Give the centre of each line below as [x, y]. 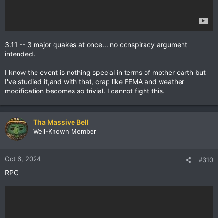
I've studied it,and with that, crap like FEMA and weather [95, 82]
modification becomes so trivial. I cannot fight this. [85, 91]
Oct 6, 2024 [23, 159]
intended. [20, 54]
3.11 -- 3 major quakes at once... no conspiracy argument [96, 45]
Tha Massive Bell [61, 122]
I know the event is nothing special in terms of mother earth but [105, 72]
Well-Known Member [65, 131]
